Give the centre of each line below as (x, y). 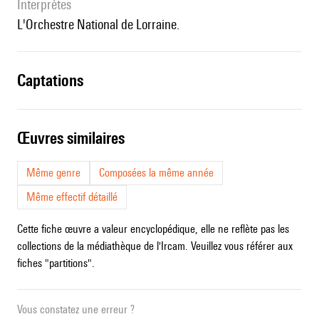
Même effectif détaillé (72, 197)
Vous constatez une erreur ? (76, 310)
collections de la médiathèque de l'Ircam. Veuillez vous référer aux (155, 246)
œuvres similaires (77, 138)
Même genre (53, 173)
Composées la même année (156, 173)
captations (54, 80)
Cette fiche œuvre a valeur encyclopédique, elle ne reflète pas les (153, 229)
